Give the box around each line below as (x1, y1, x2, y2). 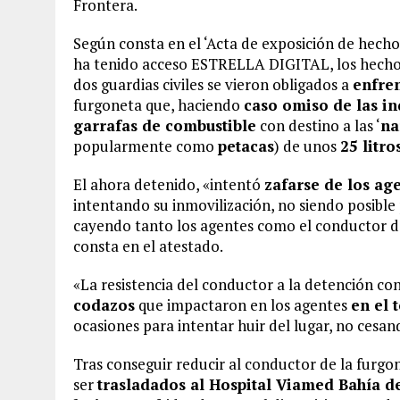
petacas (218, 136, 274, 156)
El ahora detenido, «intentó (73, 174, 264, 195)
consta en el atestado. (73, 236, 223, 256)
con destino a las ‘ (256, 115, 380, 136)
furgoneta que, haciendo (73, 95, 244, 115)
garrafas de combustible (73, 115, 256, 136)
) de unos (274, 136, 340, 156)
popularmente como (73, 136, 218, 156)
